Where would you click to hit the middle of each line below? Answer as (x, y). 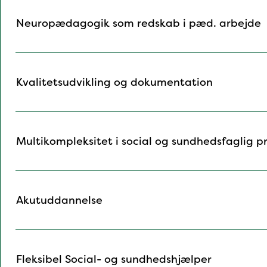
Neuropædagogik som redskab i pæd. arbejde (139, 24)
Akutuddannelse (59, 201)
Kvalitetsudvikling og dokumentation (114, 83)
